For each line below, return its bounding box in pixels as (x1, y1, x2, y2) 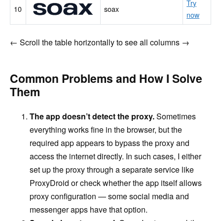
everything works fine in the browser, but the (30, 123, 182, 135)
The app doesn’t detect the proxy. (30, 110, 154, 122)
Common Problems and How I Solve (10, 70, 202, 86)
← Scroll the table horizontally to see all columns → (10, 36, 189, 48)
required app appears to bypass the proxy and (30, 137, 189, 148)
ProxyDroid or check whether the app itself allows (30, 177, 202, 188)
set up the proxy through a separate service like (30, 163, 194, 175)
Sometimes (154, 110, 196, 122)
